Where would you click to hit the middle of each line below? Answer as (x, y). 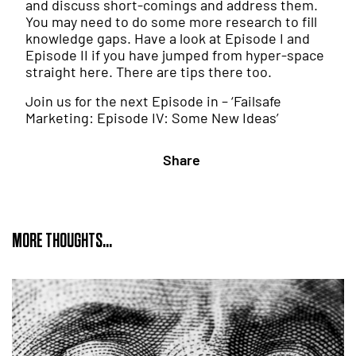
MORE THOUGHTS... (62, 242)
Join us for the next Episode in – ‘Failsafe (153, 101)
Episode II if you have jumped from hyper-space (175, 55)
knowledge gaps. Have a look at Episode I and (168, 39)
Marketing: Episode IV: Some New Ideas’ (152, 118)
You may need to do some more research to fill (171, 22)
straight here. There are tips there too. (149, 72)
